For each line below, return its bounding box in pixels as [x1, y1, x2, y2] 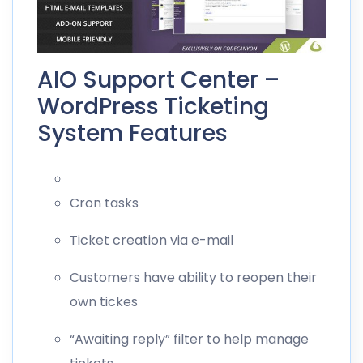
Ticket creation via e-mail [70, 230, 233, 250]
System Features [37, 117, 228, 149]
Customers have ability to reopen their [70, 267, 317, 287]
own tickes [70, 292, 138, 311]
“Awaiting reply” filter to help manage [70, 329, 309, 348]
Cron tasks [70, 193, 139, 212]
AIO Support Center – [37, 63, 280, 96]
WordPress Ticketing [37, 90, 269, 122]
